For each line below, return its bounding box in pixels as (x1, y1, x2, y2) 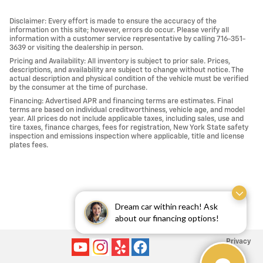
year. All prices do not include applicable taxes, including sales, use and (9, 114, 244, 123)
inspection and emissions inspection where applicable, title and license (9, 132, 244, 140)
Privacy (226, 237, 251, 245)
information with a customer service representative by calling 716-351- (9, 35, 245, 43)
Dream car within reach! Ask (115, 201, 218, 211)
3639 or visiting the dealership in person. (9, 43, 143, 52)
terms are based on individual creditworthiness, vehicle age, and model (9, 106, 245, 114)
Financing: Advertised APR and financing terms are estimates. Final (9, 97, 233, 105)
